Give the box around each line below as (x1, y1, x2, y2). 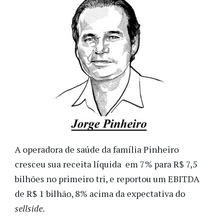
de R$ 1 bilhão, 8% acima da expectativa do (15, 187, 185, 199)
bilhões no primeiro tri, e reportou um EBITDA (15, 172, 199, 185)
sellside (15, 202, 43, 214)
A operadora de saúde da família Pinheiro (15, 143, 179, 155)
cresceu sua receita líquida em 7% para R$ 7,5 (15, 158, 197, 170)
